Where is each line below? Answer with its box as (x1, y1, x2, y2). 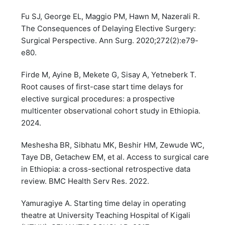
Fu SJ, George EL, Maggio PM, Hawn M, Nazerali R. (21, 11, 200, 21)
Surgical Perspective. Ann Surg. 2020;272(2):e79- (21, 35, 199, 45)
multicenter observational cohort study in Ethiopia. (21, 105, 201, 116)
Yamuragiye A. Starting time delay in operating (21, 198, 186, 208)
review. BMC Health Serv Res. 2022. (21, 176, 150, 186)
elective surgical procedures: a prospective (21, 93, 175, 103)
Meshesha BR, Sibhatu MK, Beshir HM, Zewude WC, (21, 140, 205, 150)
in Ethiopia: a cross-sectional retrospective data (21, 164, 191, 174)
